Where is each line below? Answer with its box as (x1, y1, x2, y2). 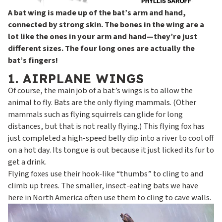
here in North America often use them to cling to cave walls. (8, 192, 211, 204)
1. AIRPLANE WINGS (8, 71, 144, 87)
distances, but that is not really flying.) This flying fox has (8, 120, 205, 133)
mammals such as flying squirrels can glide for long (8, 109, 183, 121)
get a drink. (8, 156, 47, 168)
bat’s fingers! (8, 55, 58, 67)
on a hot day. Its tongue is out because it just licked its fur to (8, 144, 214, 157)
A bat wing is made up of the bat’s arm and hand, (8, 7, 186, 19)
